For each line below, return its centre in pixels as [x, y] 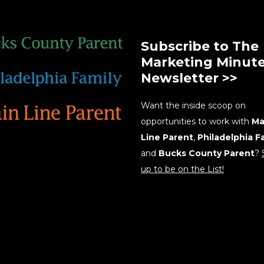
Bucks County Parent [207, 153]
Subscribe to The [200, 46]
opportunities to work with [196, 121]
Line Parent [167, 137]
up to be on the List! [182, 169]
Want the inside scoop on [193, 105]
